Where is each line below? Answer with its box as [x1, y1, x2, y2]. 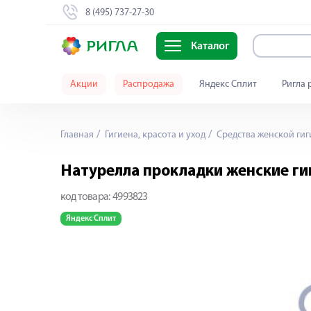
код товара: [60, 192, 110, 203]
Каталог [190, 41, 229, 53]
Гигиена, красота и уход [103, 130, 205, 140]
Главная [60, 130, 94, 140]
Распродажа [123, 79, 174, 90]
